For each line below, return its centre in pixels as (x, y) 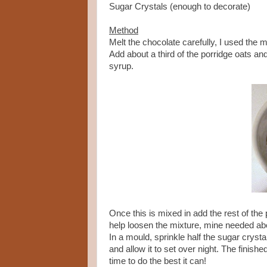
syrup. (121, 66)
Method (124, 31)
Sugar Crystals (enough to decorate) (180, 7)
